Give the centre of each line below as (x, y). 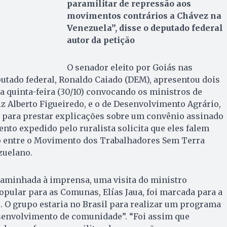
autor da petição (101, 40)
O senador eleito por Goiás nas (129, 67)
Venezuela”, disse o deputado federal (145, 28)
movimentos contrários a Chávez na (144, 15)
